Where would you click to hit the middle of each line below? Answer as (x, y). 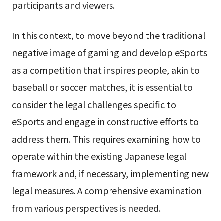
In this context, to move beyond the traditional (108, 35)
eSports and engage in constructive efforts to (105, 122)
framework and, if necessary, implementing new (110, 173)
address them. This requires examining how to (106, 139)
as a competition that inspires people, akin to (106, 70)
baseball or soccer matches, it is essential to (102, 87)
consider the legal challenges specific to (94, 104)
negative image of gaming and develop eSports (109, 53)
